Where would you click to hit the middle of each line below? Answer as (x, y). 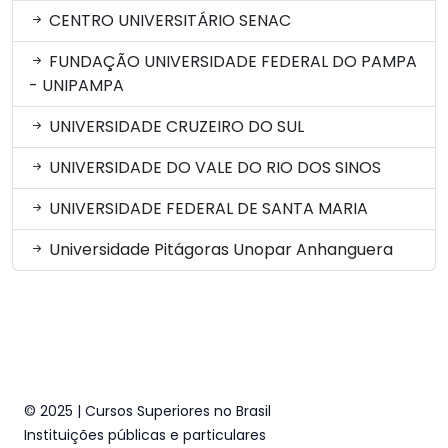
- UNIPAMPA (76, 85)
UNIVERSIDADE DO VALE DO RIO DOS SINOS (213, 167)
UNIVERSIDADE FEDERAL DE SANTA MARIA (206, 208)
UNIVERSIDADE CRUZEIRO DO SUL (174, 126)
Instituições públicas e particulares (145, 435)
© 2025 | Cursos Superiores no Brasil (147, 411)
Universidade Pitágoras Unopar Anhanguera (219, 249)
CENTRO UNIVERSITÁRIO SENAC (168, 20)
